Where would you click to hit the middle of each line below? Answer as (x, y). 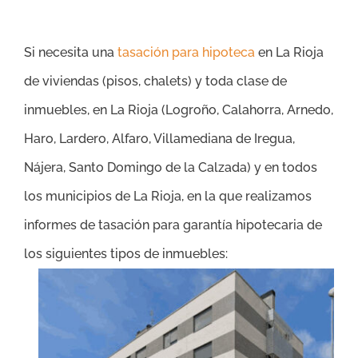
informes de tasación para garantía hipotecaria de (173, 225)
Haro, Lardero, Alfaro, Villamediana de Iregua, (159, 138)
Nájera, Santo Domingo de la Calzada (135, 167)
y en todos (284, 167)
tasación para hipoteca (186, 52)
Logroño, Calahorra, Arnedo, (249, 109)
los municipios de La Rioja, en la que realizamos (168, 196)
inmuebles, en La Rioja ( (95, 109)
